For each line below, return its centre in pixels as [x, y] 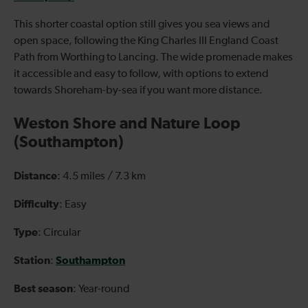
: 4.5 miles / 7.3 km [101, 176]
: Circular [59, 233]
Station [32, 260]
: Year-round [101, 289]
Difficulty [36, 204]
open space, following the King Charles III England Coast [146, 41]
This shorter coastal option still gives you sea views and [142, 24]
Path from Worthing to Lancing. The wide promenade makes [153, 57]
